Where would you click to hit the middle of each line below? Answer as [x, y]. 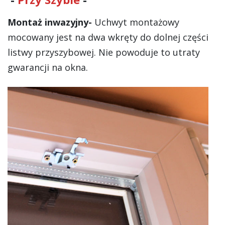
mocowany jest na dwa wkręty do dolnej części [108, 37]
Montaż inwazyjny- [50, 22]
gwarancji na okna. [48, 68]
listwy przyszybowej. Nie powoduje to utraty [104, 52]
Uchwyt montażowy [136, 22]
